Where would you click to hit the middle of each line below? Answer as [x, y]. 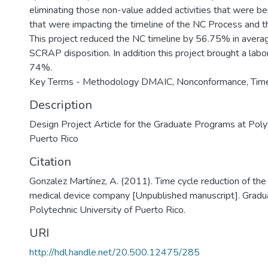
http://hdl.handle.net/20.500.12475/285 [115, 252]
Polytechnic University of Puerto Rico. [107, 210]
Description [61, 105]
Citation [50, 162]
